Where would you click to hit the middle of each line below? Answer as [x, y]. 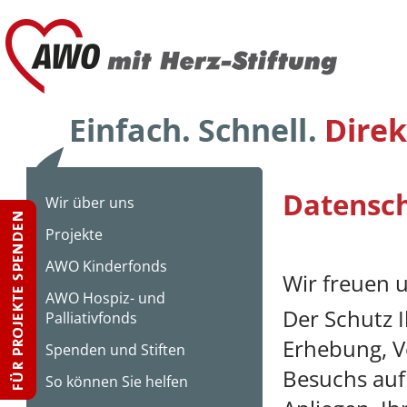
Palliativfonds [91, 318]
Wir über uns [90, 203]
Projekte [74, 234]
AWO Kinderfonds [106, 266]
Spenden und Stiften [115, 350]
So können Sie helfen [117, 382]
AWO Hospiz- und [105, 298]
